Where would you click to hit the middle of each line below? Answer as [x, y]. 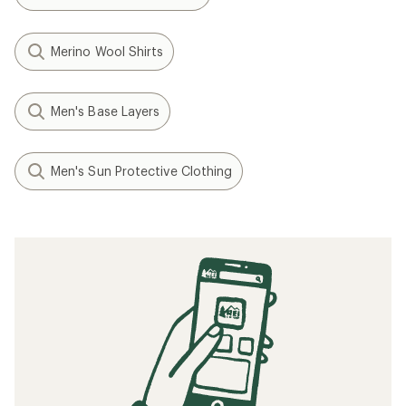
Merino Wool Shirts [107, 51]
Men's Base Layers [106, 111]
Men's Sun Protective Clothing [142, 171]
